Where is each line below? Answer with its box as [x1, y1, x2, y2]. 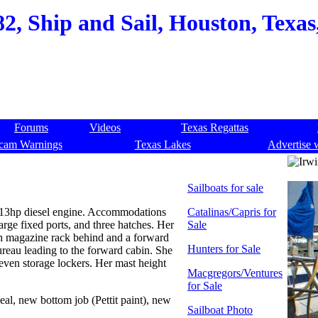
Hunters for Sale [187, 243, 261, 255]
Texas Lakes [134, 138, 191, 150]
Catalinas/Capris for [187, 206, 276, 218]
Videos [89, 121, 121, 133]
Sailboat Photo [187, 304, 253, 316]
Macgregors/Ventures [187, 267, 283, 279]
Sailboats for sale [187, 182, 263, 194]
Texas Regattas [181, 121, 248, 133]
